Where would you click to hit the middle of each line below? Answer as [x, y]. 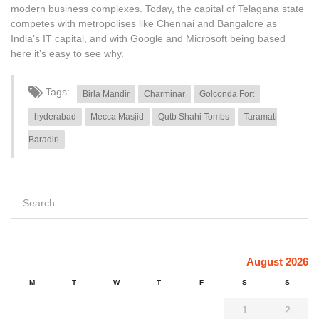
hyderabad [55, 117]
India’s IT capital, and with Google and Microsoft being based [148, 39]
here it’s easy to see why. [67, 54]
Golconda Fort [227, 94]
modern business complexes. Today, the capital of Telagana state [157, 9]
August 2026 [277, 262]
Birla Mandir [106, 94]
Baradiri [44, 140]
